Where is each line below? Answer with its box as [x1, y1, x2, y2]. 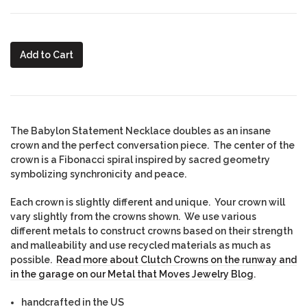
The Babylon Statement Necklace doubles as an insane [10, 125, 271, 137]
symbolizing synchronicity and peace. [10, 169, 191, 180]
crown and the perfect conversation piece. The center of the [10, 140, 295, 151]
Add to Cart [20, 49, 73, 61]
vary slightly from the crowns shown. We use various [10, 211, 256, 223]
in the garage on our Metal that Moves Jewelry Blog [10, 269, 254, 280]
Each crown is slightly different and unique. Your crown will [10, 197, 285, 208]
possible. [10, 254, 56, 266]
